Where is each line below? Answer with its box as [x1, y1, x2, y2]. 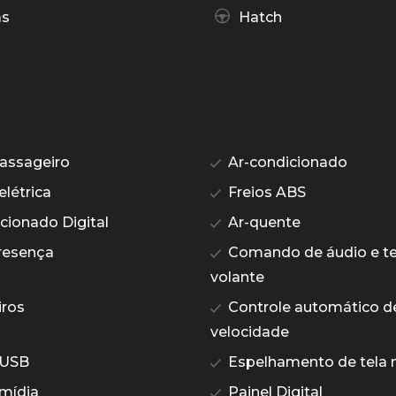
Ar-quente [225, 214, 301, 232]
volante [210, 269, 264, 286]
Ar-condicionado [225, 154, 347, 171]
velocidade [210, 324, 289, 341]
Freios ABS [225, 184, 306, 202]
